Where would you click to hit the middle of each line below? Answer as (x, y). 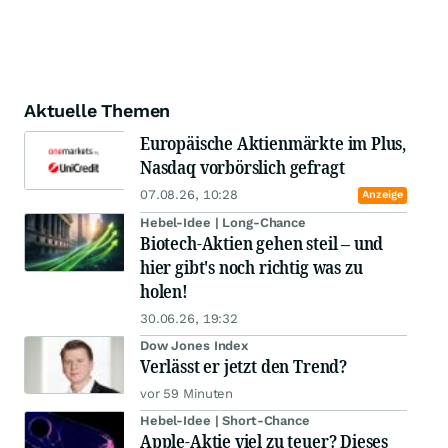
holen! (164, 291)
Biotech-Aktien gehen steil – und (262, 243)
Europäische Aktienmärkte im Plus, (273, 143)
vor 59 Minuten (187, 394)
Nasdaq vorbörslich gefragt (242, 167)
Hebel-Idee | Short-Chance (225, 421)
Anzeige (382, 195)
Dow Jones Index (194, 346)
